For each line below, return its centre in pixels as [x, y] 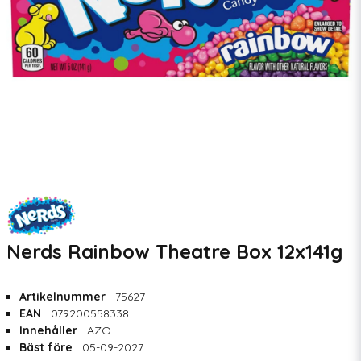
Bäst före [48, 347]
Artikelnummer [64, 297]
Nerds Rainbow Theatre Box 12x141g [174, 251]
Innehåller [50, 330]
